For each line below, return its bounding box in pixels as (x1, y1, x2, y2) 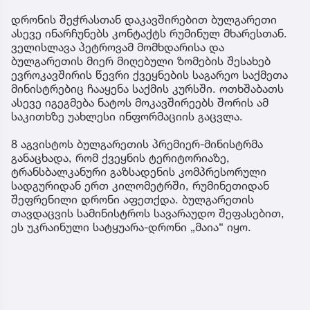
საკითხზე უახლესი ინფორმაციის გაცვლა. (11, 109, 243, 124)
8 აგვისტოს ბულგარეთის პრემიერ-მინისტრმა (11, 137, 263, 152)
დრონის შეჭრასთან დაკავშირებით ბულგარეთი (11, 12, 277, 27)
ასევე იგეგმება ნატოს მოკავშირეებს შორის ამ (11, 95, 268, 110)
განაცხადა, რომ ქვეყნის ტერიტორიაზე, (11, 151, 230, 165)
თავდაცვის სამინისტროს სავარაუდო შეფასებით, (11, 206, 284, 221)
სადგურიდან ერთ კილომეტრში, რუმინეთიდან (11, 179, 269, 193)
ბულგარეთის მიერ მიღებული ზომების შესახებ (11, 54, 271, 69)
